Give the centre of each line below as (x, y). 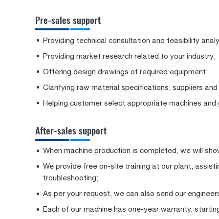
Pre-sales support (68, 20)
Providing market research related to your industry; (129, 56)
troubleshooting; (71, 178)
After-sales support (71, 130)
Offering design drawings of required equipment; (125, 71)
